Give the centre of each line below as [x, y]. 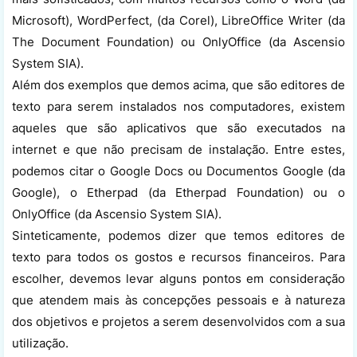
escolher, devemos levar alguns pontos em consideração [178, 278]
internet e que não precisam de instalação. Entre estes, [178, 149]
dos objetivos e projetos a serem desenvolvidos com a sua [178, 321]
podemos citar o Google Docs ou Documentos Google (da [178, 171]
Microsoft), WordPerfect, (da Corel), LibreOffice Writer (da [178, 20]
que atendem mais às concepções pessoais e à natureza [178, 300]
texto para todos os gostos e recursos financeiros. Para [178, 257]
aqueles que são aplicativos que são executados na [178, 127]
